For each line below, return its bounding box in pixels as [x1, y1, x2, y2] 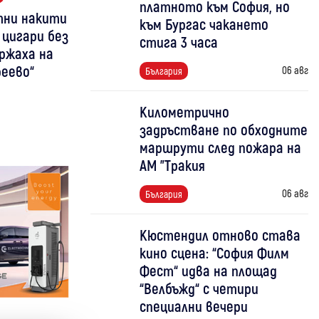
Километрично [140, 103, 229, 120]
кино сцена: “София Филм [140, 244, 289, 261]
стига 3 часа [140, 33, 218, 51]
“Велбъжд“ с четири [140, 279, 258, 297]
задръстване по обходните [140, 120, 308, 138]
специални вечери [140, 297, 248, 315]
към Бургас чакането [140, 15, 268, 33]
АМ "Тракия [140, 156, 205, 174]
